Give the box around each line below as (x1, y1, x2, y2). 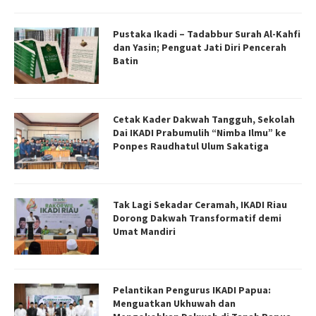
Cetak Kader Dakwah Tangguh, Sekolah (113, 112, 295, 126)
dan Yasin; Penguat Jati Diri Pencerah (113, 40, 286, 54)
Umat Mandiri (113, 224, 176, 238)
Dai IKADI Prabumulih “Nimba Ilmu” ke (113, 126, 286, 139)
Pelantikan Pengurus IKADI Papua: (113, 283, 271, 296)
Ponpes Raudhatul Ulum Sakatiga (113, 139, 269, 152)
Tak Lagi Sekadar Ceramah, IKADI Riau (113, 197, 287, 211)
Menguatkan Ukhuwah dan (113, 296, 236, 310)
